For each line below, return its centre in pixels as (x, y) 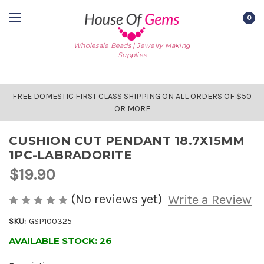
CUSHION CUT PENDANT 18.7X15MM (127, 141)
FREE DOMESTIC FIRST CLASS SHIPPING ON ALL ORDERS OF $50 (132, 96)
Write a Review (209, 200)
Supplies (132, 55)
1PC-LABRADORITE (70, 155)
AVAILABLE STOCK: (54, 241)
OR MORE (132, 109)
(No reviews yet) (116, 199)
